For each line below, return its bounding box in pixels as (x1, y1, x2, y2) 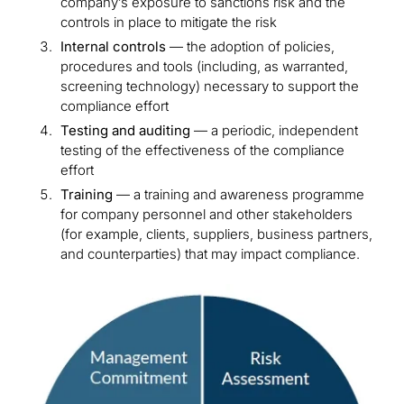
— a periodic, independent (190, 122, 358, 139)
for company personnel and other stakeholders (60, 206, 353, 223)
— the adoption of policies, (166, 38, 335, 55)
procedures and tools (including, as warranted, (60, 58, 348, 75)
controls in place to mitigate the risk (60, 14, 277, 31)
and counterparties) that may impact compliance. (60, 245, 360, 262)
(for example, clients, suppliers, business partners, (60, 225, 372, 243)
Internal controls (60, 38, 166, 55)
